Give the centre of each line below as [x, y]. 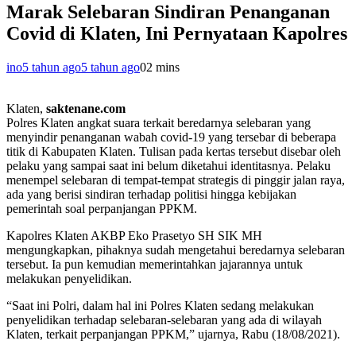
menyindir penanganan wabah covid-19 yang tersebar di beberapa [171, 137]
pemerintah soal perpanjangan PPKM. [102, 209]
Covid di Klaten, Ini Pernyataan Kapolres [177, 34]
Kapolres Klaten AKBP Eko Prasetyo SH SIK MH [134, 236]
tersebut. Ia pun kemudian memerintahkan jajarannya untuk [155, 265]
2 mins [163, 68]
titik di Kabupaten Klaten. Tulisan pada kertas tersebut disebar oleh [174, 152]
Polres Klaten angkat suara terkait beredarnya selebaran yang [159, 123]
